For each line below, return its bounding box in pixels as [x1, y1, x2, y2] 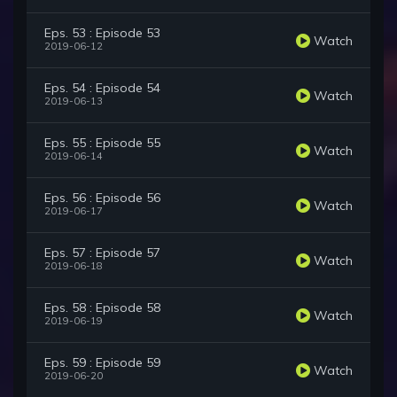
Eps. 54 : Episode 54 [44, 80, 160, 97]
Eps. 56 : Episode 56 [44, 190, 160, 206]
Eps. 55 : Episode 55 [44, 135, 160, 152]
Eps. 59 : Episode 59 [44, 354, 160, 371]
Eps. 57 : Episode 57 [44, 245, 160, 261]
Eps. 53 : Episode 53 [44, 25, 160, 42]
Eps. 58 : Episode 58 [44, 300, 160, 316]
